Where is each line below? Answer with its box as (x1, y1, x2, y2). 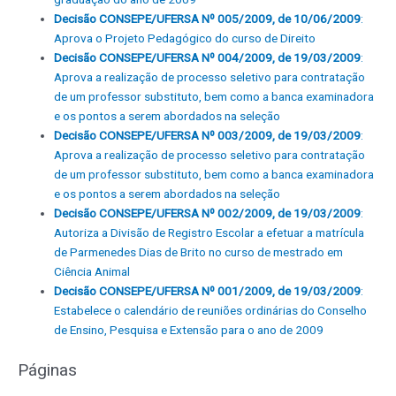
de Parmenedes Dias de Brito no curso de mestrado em (54, 245, 344, 260)
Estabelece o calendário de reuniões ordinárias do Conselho (54, 303, 368, 318)
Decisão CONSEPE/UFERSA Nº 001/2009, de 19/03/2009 (54, 284, 362, 299)
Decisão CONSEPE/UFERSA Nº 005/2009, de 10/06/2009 (54, 11, 362, 27)
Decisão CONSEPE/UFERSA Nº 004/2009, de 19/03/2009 (54, 50, 362, 65)
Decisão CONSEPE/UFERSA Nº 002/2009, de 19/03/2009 (54, 206, 362, 221)
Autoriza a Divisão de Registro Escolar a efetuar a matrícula (54, 225, 365, 240)
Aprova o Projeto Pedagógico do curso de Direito (54, 31, 316, 46)
